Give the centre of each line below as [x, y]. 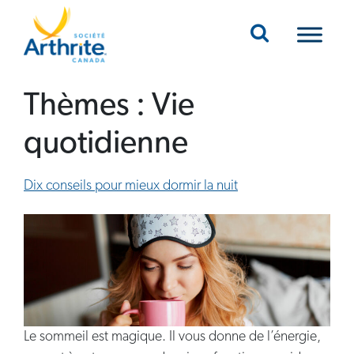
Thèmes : [88, 107]
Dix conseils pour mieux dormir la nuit [131, 186]
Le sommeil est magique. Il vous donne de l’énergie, [172, 337]
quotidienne [106, 145]
